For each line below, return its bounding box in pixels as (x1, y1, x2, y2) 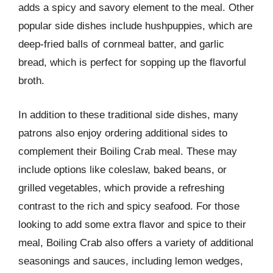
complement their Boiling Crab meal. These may (18, 145, 237, 157)
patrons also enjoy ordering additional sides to (18, 127, 227, 139)
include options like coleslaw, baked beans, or (18, 163, 227, 175)
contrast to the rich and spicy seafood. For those (18, 200, 239, 212)
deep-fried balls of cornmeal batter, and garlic (18, 38, 224, 50)
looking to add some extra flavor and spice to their (18, 218, 246, 230)
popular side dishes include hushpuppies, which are (18, 20, 252, 32)
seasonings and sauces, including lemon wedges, (18, 255, 243, 267)
